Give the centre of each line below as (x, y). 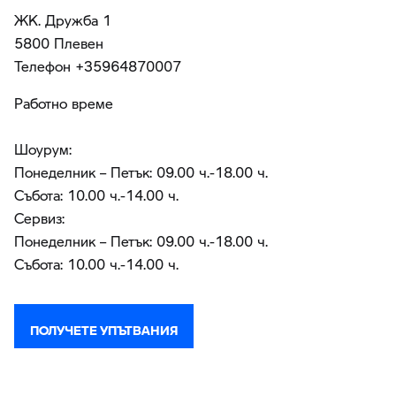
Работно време (64, 103)
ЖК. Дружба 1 (63, 20)
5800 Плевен (59, 43)
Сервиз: (39, 218)
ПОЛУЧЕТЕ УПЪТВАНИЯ (104, 326)
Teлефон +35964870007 (98, 66)
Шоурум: (43, 149)
